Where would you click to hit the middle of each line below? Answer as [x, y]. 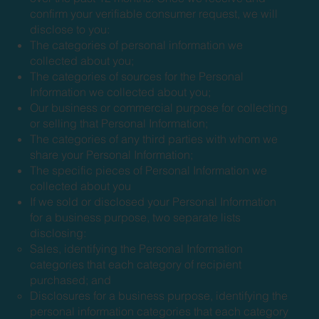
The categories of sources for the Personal [137, 76]
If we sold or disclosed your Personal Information [153, 201]
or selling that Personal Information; [119, 123]
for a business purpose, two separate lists [136, 217]
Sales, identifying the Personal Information [137, 248]
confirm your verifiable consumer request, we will [154, 13]
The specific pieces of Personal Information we [149, 170]
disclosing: [58, 232]
